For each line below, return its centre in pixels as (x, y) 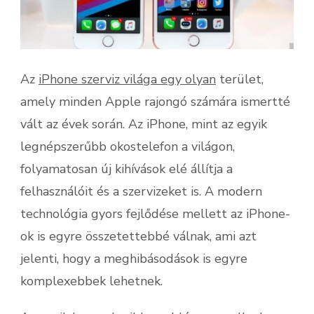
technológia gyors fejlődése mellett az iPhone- (155, 214)
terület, (240, 79)
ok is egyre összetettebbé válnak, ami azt (138, 236)
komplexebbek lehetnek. (91, 281)
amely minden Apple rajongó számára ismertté (155, 102)
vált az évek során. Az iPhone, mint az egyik (144, 124)
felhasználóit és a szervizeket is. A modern (141, 191)
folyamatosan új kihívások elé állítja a (127, 169)
